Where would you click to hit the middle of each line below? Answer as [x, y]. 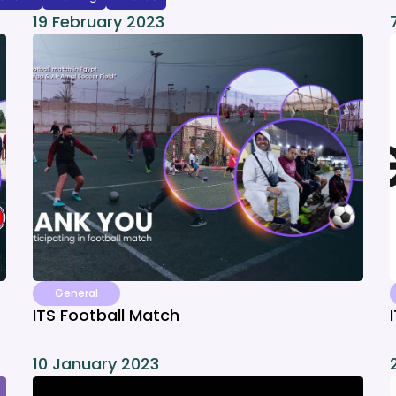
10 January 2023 [96, 364]
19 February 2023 [99, 22]
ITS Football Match [107, 315]
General [77, 293]
